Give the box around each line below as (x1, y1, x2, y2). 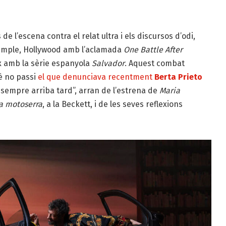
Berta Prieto (154, 72, 202, 82)
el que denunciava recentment (37, 72, 154, 82)
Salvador (91, 59, 125, 69)
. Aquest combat (124, 59, 185, 69)
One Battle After (123, 45, 183, 55)
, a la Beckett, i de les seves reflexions (42, 99, 183, 109)
